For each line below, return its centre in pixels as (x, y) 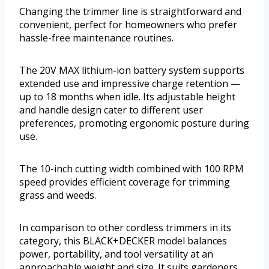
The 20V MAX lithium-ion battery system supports (132, 71)
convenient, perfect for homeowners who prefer (128, 25)
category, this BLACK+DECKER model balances (123, 241)
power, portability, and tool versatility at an (116, 254)
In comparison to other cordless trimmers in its (125, 228)
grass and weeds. (58, 195)
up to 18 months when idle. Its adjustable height (127, 97)
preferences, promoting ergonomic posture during (134, 123)
